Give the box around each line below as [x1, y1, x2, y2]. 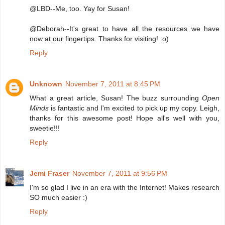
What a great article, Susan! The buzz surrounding [30, 94, 202, 102]
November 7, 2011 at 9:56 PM [72, 169, 167, 178]
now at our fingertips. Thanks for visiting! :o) [30, 35, 169, 43]
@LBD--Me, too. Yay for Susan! [30, 5, 130, 13]
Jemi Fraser [30, 169, 69, 178]
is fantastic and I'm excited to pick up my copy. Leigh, [49, 104, 219, 113]
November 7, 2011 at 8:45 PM [65, 80, 160, 88]
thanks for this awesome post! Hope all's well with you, [30, 114, 219, 123]
